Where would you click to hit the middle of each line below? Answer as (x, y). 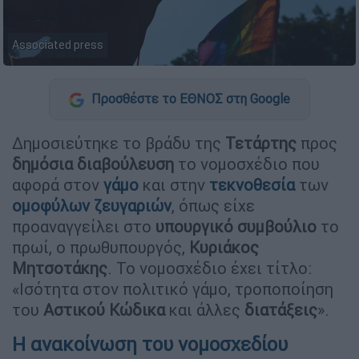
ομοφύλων (51, 205)
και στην (176, 184)
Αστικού (74, 309)
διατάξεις (281, 309)
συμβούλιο (277, 226)
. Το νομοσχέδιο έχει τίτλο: (210, 268)
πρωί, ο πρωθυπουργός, (101, 247)
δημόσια (42, 163)
